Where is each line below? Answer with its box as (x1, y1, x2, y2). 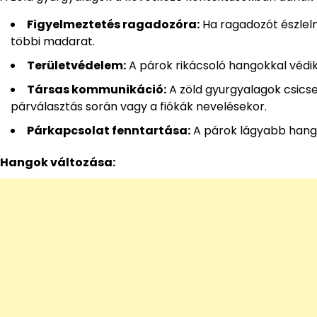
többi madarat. (11, 33, 95, 50)
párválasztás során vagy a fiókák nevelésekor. (11, 98, 267, 115)
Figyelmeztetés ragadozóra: (27, 16, 200, 33)
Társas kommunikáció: (27, 81, 166, 98)
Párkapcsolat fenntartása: (27, 122, 190, 139)
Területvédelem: (27, 57, 126, 74)
